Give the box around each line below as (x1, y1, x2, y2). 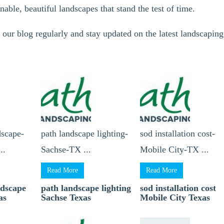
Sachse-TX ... (41, 144, 91, 154)
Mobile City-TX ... (140, 144, 209, 154)
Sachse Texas (41, 192, 91, 202)
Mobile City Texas (140, 192, 210, 202)
